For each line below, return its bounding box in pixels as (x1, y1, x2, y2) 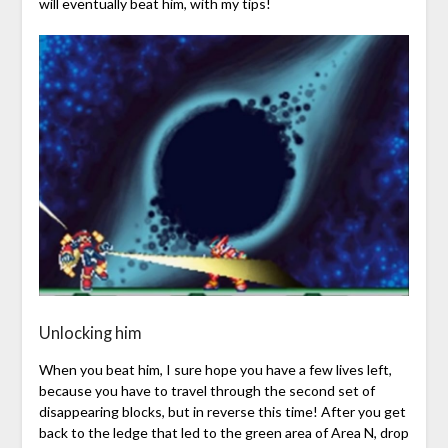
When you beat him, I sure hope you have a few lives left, (38, 360, 392, 378)
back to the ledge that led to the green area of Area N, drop (38, 423, 409, 441)
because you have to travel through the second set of (38, 381, 375, 399)
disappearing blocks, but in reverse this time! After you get (38, 402, 406, 420)
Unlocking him (38, 322, 142, 342)
